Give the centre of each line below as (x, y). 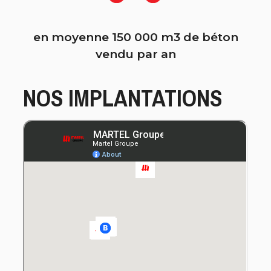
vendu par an (135, 54)
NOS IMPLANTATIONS (123, 98)
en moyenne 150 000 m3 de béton (135, 37)
